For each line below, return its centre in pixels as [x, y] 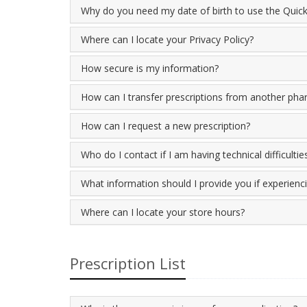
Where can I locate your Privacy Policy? [167, 39]
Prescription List [128, 263]
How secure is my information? [150, 68]
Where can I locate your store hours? [163, 212]
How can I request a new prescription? [165, 126]
